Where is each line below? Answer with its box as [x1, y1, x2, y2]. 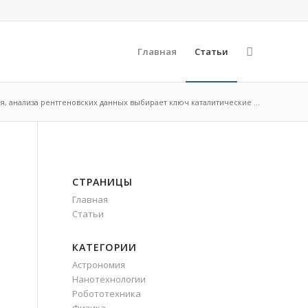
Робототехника [72, 287, 142, 300]
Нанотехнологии [72, 273, 146, 285]
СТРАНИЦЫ [72, 175, 133, 188]
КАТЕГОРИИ [72, 241, 137, 254]
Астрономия [72, 258, 126, 271]
